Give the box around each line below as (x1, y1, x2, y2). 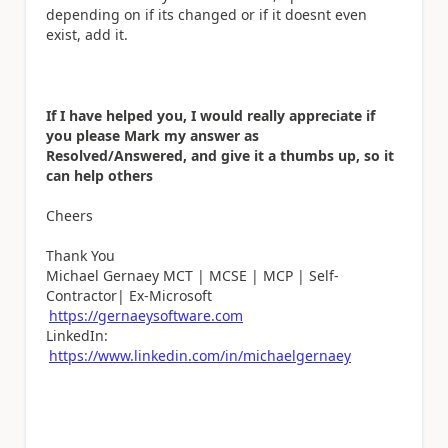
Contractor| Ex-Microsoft (46, 285, 212, 305)
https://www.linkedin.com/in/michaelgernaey (49, 345, 351, 365)
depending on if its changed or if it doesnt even (46, 4, 367, 24)
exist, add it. (46, 24, 128, 44)
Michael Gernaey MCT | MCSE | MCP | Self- (46, 265, 339, 285)
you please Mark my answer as (46, 125, 259, 145)
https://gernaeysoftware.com (49, 305, 243, 325)
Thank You (46, 245, 115, 265)
